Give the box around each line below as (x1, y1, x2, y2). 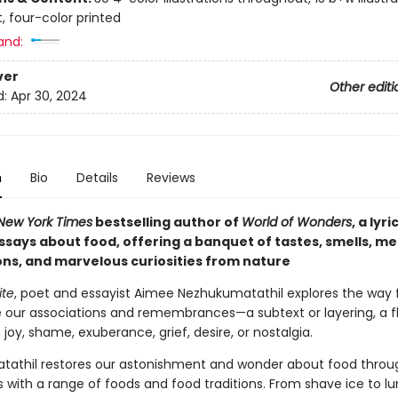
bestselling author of (92, 213, 242, 231)
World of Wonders (241, 213, 352, 231)
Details (76, 169, 118, 187)
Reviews (146, 169, 195, 187)
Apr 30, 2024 (10, 87, 87, 106)
